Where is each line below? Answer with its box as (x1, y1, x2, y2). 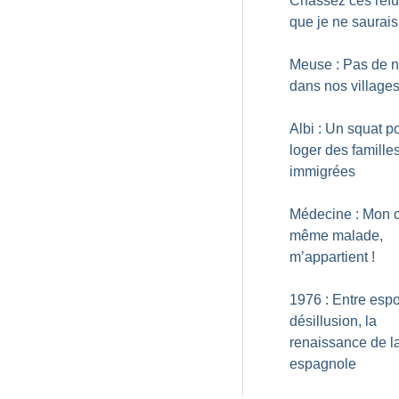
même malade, (289, 228, 383, 243)
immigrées (289, 164, 355, 179)
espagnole (289, 356, 356, 371)
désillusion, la (289, 313, 377, 329)
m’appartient (289, 249, 368, 265)
